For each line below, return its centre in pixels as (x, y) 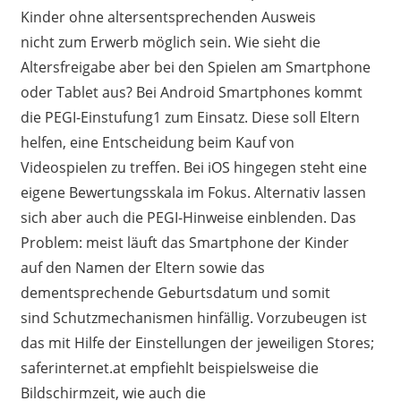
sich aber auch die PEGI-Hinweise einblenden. (175, 218)
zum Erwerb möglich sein (142, 43)
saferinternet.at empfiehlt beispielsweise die (169, 368)
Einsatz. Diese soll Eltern (276, 118)
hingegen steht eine (298, 168)
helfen (41, 143)
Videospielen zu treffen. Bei (114, 168)
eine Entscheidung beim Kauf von (180, 143)
